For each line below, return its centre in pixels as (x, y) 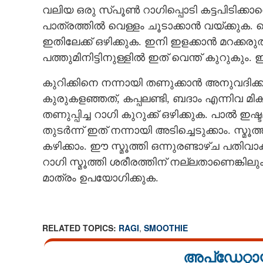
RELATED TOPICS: (80, 228)
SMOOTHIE (166, 228)
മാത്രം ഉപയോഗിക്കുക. (100, 178)
